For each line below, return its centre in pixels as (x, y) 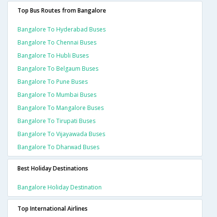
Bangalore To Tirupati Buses (56, 121)
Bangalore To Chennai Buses (57, 43)
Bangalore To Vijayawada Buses (61, 134)
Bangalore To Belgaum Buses (58, 69)
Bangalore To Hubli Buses (53, 56)
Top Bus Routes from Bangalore (62, 11)
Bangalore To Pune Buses (53, 82)
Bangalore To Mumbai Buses (57, 95)
